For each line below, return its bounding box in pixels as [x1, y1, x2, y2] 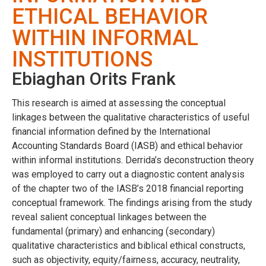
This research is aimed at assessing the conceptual [12, 97, 226, 109]
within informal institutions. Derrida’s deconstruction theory [12, 154, 254, 166]
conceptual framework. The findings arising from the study [12, 197, 252, 208]
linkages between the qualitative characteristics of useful [12, 111, 249, 123]
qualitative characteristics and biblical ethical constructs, [12, 239, 245, 251]
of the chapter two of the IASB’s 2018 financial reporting [12, 182, 243, 194]
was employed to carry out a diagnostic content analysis [12, 168, 245, 180]
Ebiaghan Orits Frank [12, 68, 176, 89]
